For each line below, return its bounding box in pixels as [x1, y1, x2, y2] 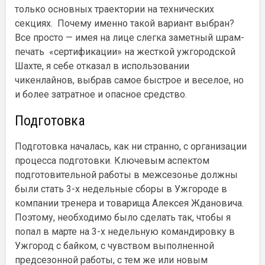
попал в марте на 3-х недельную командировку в [15, 225, 235, 237]
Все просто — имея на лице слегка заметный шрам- [15, 31, 244, 43]
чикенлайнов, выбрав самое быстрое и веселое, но [15, 74, 244, 86]
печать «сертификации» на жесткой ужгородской [15, 46, 235, 57]
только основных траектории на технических [15, 3, 214, 15]
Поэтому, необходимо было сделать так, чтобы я [15, 211, 231, 223]
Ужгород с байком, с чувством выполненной [15, 240, 214, 251]
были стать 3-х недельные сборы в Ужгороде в [15, 183, 227, 195]
